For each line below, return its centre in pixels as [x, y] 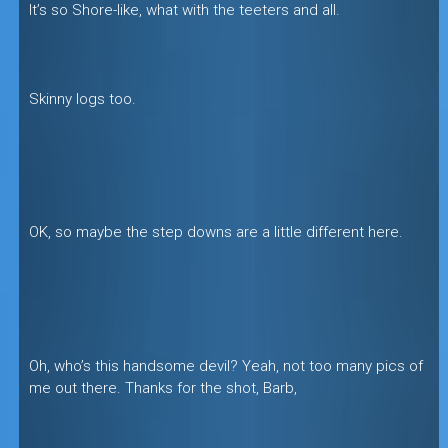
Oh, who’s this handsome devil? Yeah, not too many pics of [225, 365]
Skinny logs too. [82, 98]
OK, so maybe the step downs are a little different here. [215, 232]
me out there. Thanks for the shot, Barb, [162, 387]
